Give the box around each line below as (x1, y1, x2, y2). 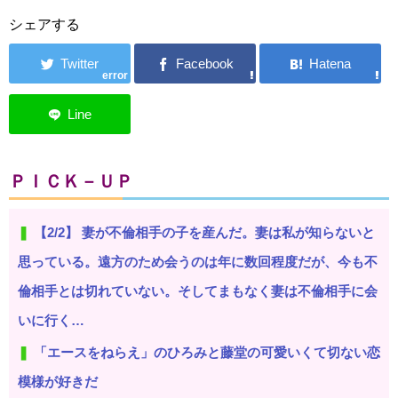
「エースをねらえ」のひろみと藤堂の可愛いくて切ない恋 (34, 344, 380, 360)
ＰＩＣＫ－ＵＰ (9, 171, 133, 191)
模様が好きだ (18, 373, 98, 389)
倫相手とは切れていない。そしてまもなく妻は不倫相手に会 (18, 283, 378, 298)
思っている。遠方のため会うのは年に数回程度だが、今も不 (18, 253, 378, 269)
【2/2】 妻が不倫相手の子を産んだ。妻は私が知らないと (34, 224, 375, 240)
